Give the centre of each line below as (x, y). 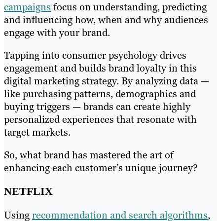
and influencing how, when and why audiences (106, 20)
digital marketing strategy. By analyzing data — (107, 81)
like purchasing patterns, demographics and (100, 94)
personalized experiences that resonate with (100, 120)
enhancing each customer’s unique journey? (101, 168)
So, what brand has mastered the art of (89, 155)
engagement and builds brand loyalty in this (100, 68)
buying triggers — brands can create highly (97, 107)
